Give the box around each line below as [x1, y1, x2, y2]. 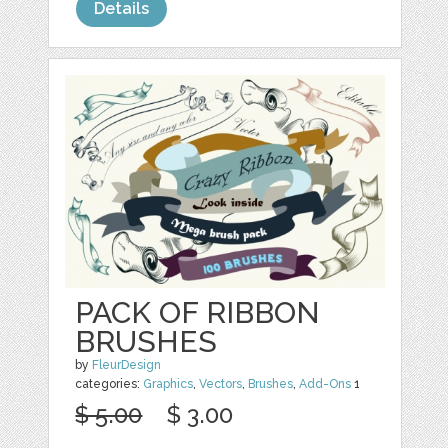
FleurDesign [92, 358, 162, 373]
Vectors [199, 377, 243, 392]
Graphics [143, 377, 194, 392]
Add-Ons [299, 377, 352, 392]
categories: [75, 377, 144, 392]
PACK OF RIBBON [75, 295, 321, 331]
